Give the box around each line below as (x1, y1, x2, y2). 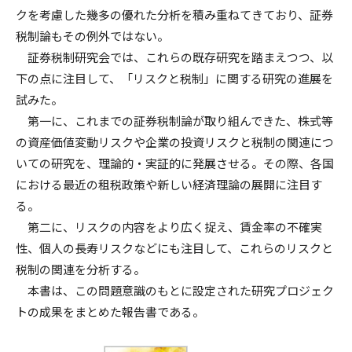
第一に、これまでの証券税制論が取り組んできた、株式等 (16, 112, 333, 129)
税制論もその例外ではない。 (16, 27, 169, 44)
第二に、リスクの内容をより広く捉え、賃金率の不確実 (16, 218, 322, 235)
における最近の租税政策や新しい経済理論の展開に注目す (16, 176, 322, 192)
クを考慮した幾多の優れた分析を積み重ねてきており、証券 (16, 6, 333, 23)
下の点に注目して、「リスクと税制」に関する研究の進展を (16, 70, 333, 86)
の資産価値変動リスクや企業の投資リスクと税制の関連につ (16, 134, 334, 150)
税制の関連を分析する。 (16, 261, 145, 277)
